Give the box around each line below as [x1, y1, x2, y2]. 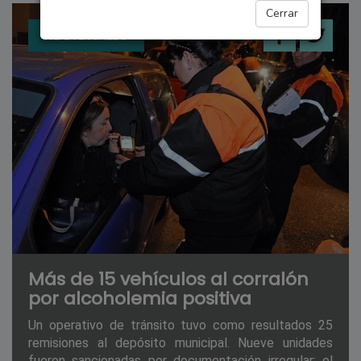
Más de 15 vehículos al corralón [28, 267, 309, 293]
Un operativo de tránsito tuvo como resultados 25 [28, 317, 333, 334]
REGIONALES [44, 24, 128, 45]
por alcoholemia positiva [28, 286, 251, 312]
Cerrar [266, 6, 298, 21]
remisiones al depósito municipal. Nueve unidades [28, 335, 333, 351]
